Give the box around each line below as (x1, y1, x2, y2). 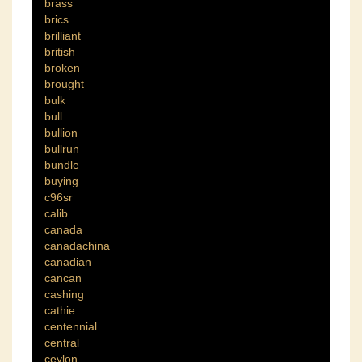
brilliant (44, 28, 81, 42)
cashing (44, 287, 84, 301)
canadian (44, 255, 91, 268)
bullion (44, 125, 78, 139)
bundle (44, 158, 79, 171)
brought (44, 77, 84, 90)
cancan (44, 271, 82, 284)
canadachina (44, 238, 110, 252)
